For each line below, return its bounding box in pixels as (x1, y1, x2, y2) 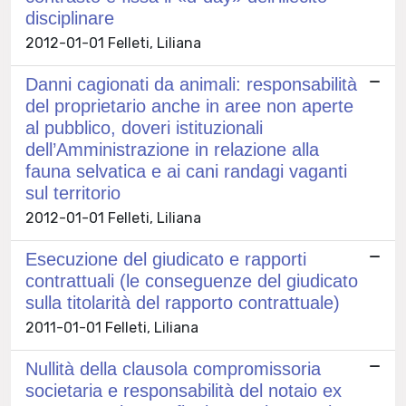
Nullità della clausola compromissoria (25, 359, 321, 380)
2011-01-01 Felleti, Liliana (25, 319, 198, 337)
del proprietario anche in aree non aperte (25, 96, 353, 117)
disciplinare (25, 8, 114, 29)
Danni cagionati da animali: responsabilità (25, 74, 357, 95)
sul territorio (25, 183, 121, 204)
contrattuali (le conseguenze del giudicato (25, 271, 358, 292)
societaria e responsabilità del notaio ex (25, 381, 342, 401)
